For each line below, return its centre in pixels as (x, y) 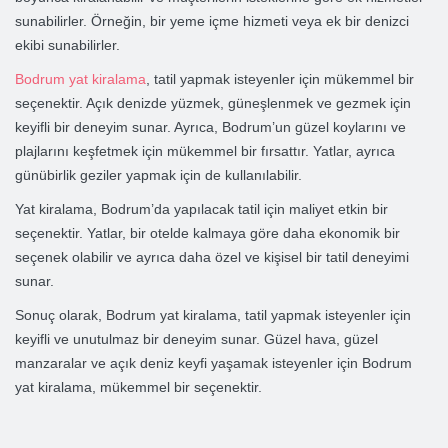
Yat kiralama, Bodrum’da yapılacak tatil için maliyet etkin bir (201, 209)
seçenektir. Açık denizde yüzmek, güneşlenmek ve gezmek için (213, 103)
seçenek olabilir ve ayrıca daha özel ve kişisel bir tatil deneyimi (212, 257)
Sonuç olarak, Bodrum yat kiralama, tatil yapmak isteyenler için (213, 315)
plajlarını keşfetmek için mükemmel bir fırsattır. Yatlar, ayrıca (205, 151)
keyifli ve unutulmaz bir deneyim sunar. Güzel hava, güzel (196, 339)
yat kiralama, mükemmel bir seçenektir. (138, 387)
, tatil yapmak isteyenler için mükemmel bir (280, 79)
